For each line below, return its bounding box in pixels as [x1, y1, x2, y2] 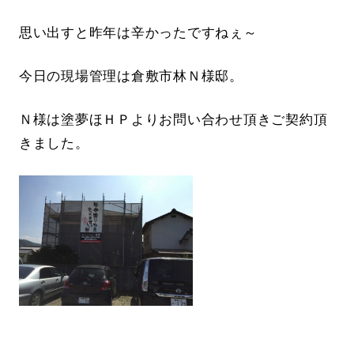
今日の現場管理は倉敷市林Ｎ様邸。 [18, 69, 243, 85]
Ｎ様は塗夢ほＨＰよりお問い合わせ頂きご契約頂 [18, 112, 328, 128]
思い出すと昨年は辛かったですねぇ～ [18, 25, 258, 41]
